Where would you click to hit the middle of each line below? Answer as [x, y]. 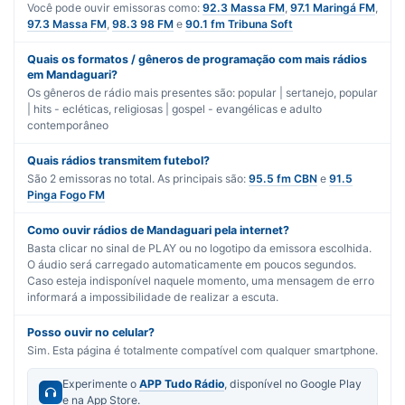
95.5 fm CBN [283, 179]
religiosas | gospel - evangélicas [196, 109]
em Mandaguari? [72, 75]
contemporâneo [68, 126]
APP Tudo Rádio [182, 384]
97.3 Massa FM [67, 24]
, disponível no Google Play [293, 384]
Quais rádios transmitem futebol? [118, 161]
